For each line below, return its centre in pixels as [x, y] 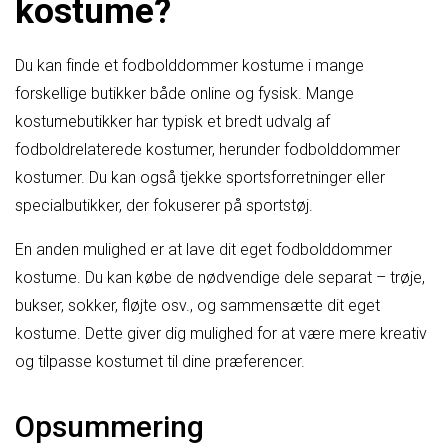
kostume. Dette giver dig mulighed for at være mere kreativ [221, 334]
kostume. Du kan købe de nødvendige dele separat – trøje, [220, 278]
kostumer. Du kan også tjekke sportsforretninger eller [200, 178]
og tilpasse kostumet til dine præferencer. [160, 362]
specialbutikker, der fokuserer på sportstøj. [164, 206]
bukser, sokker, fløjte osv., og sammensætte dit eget [197, 306]
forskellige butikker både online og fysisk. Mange [184, 94]
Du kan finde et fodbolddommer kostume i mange [189, 66]
